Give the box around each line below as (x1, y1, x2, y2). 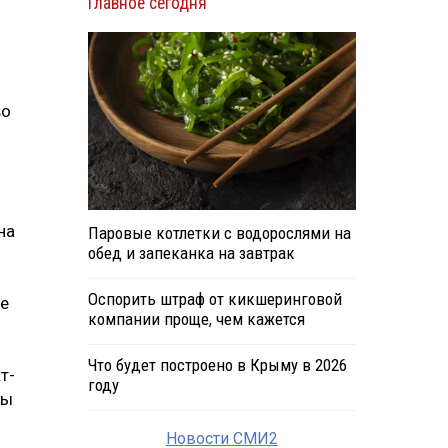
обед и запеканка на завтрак (87, 243, 295, 264)
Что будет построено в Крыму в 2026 (87, 355, 347, 376)
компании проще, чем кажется (87, 309, 305, 330)
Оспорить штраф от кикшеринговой (87, 289, 342, 310)
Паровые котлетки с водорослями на (87, 223, 351, 244)
